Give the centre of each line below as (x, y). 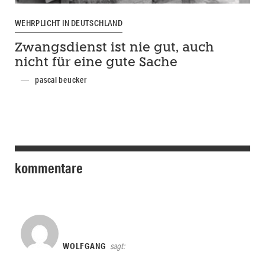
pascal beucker (61, 80)
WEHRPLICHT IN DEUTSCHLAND (69, 23)
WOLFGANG (84, 246)
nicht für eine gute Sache (96, 63)
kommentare (49, 168)
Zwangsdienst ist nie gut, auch (114, 49)
